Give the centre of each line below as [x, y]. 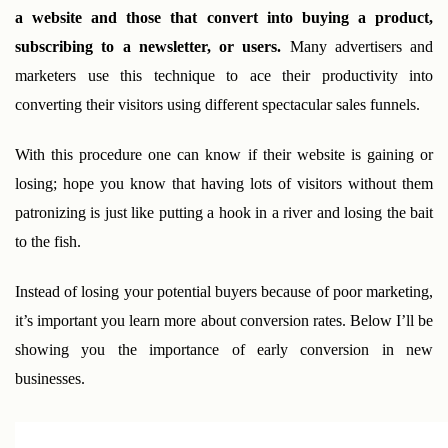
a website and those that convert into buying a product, [224, 17]
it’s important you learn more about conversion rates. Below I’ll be [224, 320]
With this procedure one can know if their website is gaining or [224, 154]
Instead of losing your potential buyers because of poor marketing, [224, 291]
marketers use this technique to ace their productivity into [224, 75]
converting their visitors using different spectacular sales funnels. [219, 104]
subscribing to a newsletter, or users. [152, 46]
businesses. [50, 378]
